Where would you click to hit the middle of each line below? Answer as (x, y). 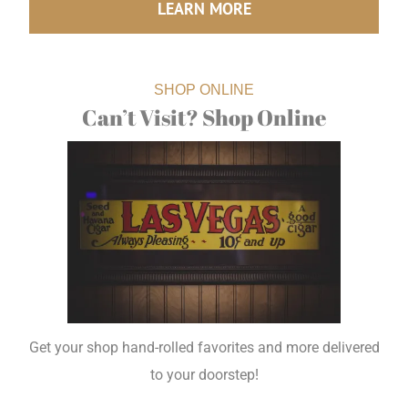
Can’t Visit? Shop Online (204, 118)
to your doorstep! (204, 374)
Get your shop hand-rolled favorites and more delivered (204, 347)
